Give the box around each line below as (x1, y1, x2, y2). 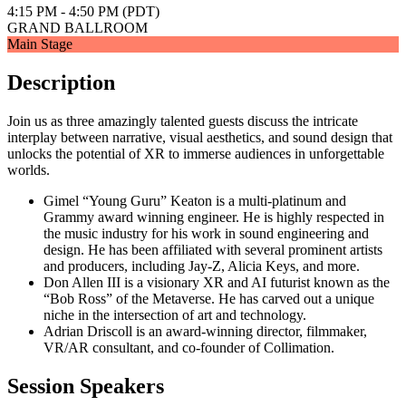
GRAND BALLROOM (7, 20, 148, 36)
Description (7, 71, 115, 94)
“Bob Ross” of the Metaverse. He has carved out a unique (43, 290, 374, 306)
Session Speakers (7, 373, 164, 398)
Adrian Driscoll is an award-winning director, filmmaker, (43, 323, 367, 339)
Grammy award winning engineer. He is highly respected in (43, 208, 384, 225)
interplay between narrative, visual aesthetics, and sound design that (7, 129, 392, 145)
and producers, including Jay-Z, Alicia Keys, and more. (43, 257, 360, 274)
